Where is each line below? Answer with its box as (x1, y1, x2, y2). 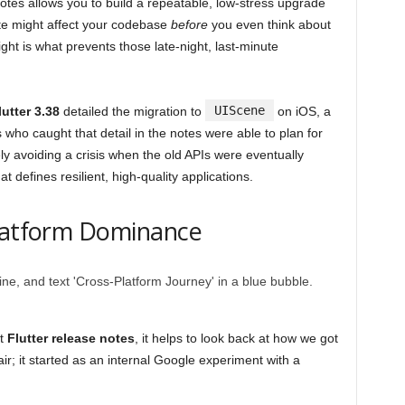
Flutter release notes (6, 331, 135, 346)
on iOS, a (273, 104, 331, 119)
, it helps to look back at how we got (134, 331, 338, 346)
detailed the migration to (59, 104, 205, 119)
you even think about (207, 17, 331, 33)
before (170, 17, 208, 33)
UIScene (213, 103, 265, 118)
